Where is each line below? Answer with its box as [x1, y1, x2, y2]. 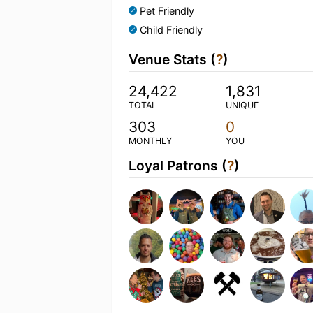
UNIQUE [225, 100, 259, 110]
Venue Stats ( [129, 51, 216, 68]
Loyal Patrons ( [129, 157, 227, 174]
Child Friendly [140, 24, 203, 36]
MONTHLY [129, 136, 172, 146]
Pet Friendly [140, 5, 194, 17]
